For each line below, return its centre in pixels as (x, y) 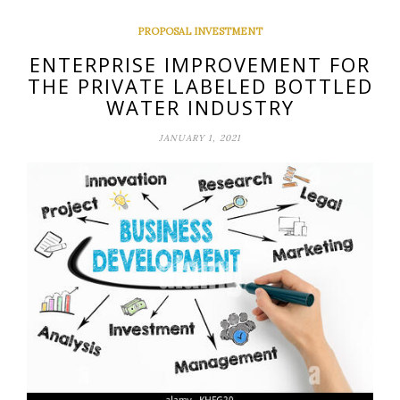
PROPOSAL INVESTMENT (200, 31)
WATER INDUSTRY (200, 107)
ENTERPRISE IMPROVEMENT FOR (200, 64)
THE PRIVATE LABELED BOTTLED (200, 85)
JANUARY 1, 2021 (200, 137)
